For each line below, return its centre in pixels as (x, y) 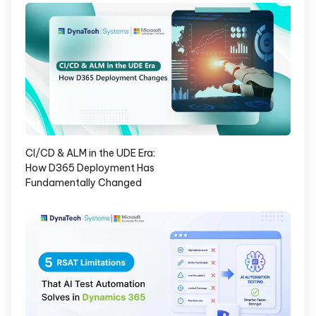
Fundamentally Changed (84, 182)
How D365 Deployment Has (90, 168)
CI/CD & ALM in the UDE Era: (90, 153)
